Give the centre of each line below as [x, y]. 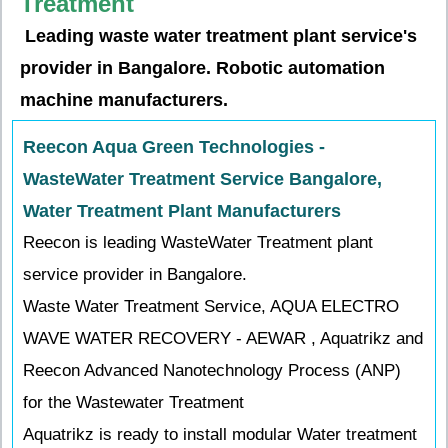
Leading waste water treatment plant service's [218, 36]
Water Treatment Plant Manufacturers [182, 211]
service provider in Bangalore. [135, 274]
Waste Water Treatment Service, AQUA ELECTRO [211, 306]
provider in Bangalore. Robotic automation [202, 68]
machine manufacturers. [124, 100]
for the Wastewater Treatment [133, 402]
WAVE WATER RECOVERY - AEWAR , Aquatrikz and [223, 338]
